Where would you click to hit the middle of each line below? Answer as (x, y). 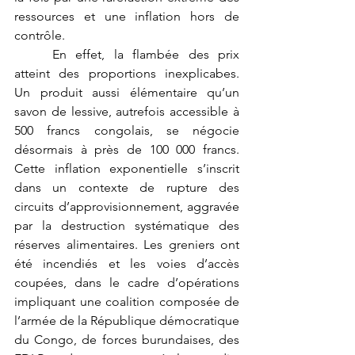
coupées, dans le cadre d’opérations (127, 282)
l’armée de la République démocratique (127, 320)
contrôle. (40, 35)
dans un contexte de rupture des (127, 187)
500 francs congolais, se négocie (127, 130)
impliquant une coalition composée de (127, 301)
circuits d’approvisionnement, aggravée (127, 206)
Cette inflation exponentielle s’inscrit (127, 168)
